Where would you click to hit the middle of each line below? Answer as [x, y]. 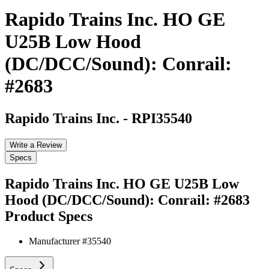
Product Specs [49, 216]
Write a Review [36, 145]
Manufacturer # [58, 241]
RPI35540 [162, 118]
